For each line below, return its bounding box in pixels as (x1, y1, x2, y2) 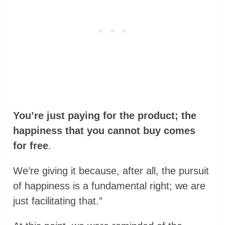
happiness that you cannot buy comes (13, 125, 196, 137)
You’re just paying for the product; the (13, 110, 197, 122)
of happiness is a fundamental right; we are (13, 180, 206, 192)
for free (13, 140, 49, 152)
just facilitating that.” (13, 195, 103, 207)
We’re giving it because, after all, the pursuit (13, 165, 209, 177)
